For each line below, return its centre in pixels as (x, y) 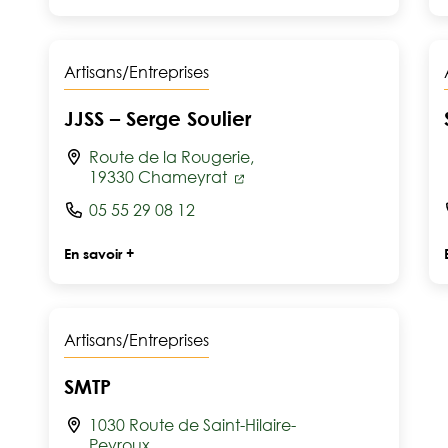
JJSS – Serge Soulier (157, 118)
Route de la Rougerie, (171, 157)
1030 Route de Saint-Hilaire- (192, 425)
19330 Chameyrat (160, 177)
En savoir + (99, 253)
